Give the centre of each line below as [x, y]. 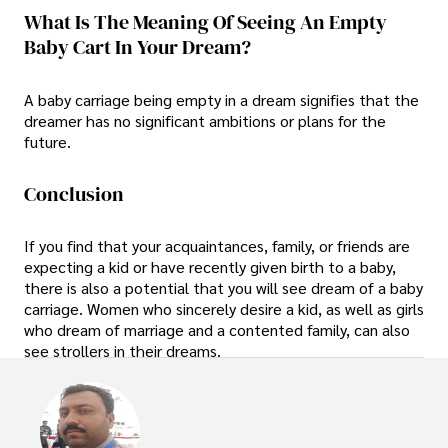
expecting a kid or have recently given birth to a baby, [210, 267]
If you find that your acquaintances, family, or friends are [217, 246]
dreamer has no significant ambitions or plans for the [205, 120]
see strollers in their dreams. [122, 351]
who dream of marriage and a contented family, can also [217, 330]
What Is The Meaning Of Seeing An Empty [205, 22]
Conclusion [74, 193]
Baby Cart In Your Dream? [137, 47]
